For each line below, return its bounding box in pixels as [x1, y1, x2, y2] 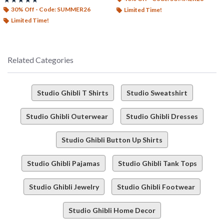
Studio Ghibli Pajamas [27, 158, 100, 167]
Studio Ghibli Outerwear [26, 111, 108, 120]
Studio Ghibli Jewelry [29, 182, 99, 191]
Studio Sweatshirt [126, 88, 187, 97]
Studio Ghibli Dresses [126, 111, 198, 120]
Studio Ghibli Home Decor [68, 205, 155, 214]
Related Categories [7, 54, 73, 64]
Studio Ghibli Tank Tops [118, 158, 197, 167]
